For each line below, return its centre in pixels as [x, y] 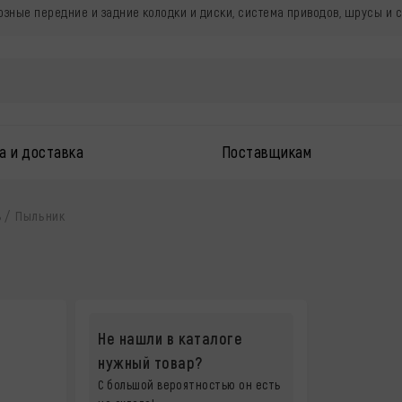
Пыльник [40, 215]
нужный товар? [150, 363]
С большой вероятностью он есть [189, 385]
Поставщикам [267, 152]
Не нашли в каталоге [170, 338]
